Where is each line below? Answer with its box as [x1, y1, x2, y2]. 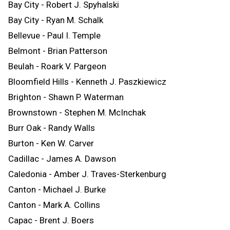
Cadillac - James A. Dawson [8, 153, 116, 164]
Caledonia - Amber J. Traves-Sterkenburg [8, 168, 166, 179]
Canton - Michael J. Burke [8, 184, 106, 195]
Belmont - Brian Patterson [8, 45, 107, 56]
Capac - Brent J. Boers [8, 215, 94, 225]
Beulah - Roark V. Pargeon [8, 61, 106, 71]
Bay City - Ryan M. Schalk [8, 14, 103, 25]
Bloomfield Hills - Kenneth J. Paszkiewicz [8, 76, 166, 87]
